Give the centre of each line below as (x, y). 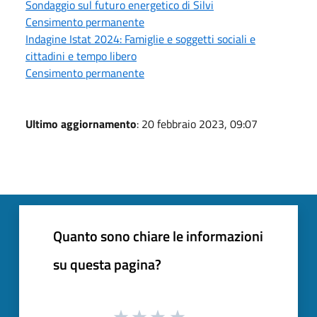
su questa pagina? (107, 264)
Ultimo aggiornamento (81, 123)
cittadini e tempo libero (81, 56)
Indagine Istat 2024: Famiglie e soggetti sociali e (140, 39)
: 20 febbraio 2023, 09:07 (197, 123)
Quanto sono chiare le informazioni (158, 236)
